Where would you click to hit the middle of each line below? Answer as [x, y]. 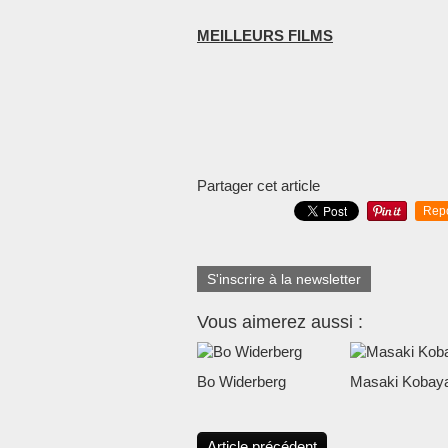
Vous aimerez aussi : [280, 322]
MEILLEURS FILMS [265, 35]
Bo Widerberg [241, 381]
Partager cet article [258, 185]
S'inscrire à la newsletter [284, 279]
